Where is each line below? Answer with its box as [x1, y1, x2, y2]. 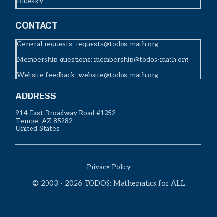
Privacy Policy [86, 163, 131, 171]
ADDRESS [15, 91, 56, 102]
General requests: [17, 40, 76, 48]
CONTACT [15, 20, 58, 31]
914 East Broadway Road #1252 [15, 109, 116, 118]
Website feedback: [17, 71, 78, 79]
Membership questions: [17, 55, 94, 64]
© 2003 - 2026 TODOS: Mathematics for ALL [32, 179, 185, 188]
